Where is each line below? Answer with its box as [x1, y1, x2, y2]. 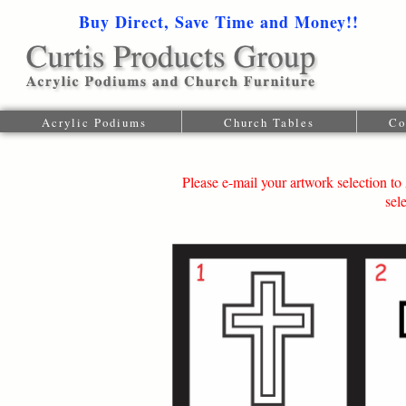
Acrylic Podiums [41, 114, 147, 131]
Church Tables [223, 114, 314, 131]
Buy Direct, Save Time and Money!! [79, 10, 359, 34]
